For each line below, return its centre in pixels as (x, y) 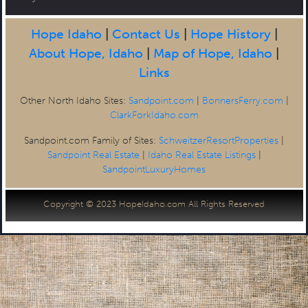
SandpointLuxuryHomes (154, 169)
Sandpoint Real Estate (93, 155)
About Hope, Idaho (86, 54)
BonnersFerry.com (242, 101)
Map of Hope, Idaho (213, 54)
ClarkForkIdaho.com (154, 115)
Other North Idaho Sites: (74, 101)
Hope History (230, 34)
